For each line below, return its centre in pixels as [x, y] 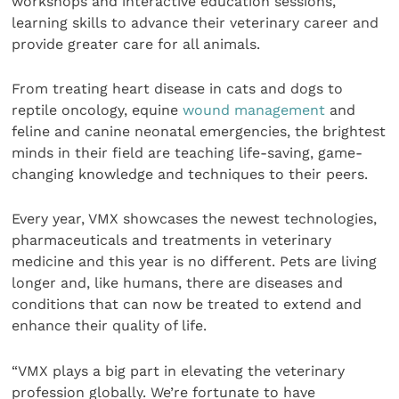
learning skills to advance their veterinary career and [195, 22]
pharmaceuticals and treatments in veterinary [172, 240]
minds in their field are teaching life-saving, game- [187, 152]
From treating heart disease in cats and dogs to [178, 88]
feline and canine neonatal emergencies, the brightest [199, 131]
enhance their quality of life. [110, 326]
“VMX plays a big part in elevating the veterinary [179, 370]
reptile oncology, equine [98, 110]
